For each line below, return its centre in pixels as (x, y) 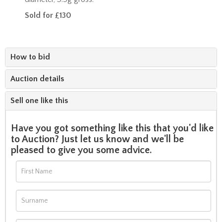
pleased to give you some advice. (83, 150)
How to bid (30, 57)
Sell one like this (39, 100)
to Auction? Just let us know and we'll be (97, 139)
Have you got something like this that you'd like (112, 128)
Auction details (37, 79)
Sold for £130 (48, 15)
